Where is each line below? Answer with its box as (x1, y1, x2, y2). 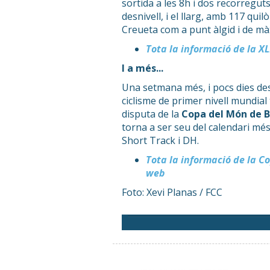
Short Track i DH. (122, 134, 199, 148)
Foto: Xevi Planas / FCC (122, 186, 222, 199)
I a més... (122, 61, 163, 75)
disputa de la (122, 107, 181, 121)
